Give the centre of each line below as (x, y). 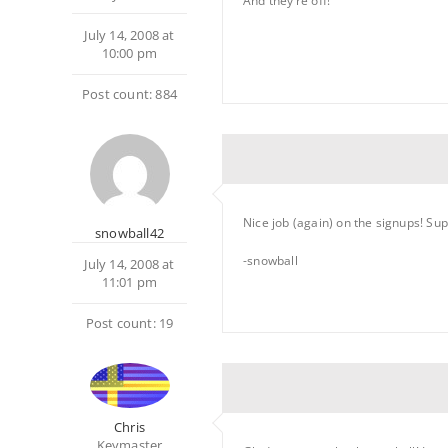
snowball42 (129, 233)
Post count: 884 (129, 94)
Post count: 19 (129, 323)
